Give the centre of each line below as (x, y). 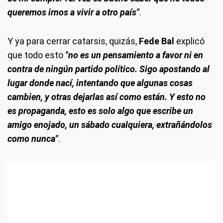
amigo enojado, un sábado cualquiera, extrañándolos (110, 125)
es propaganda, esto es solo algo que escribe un (100, 111)
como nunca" (33, 139)
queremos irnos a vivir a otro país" (73, 12)
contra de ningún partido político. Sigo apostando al (109, 69)
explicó (190, 41)
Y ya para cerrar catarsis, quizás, (73, 41)
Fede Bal (158, 41)
